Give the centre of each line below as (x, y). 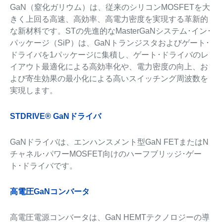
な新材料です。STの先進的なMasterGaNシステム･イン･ (110, 31)
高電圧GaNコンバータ (50, 192)
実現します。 (33, 90)
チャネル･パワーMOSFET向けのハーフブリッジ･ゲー (106, 154)
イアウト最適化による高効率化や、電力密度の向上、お (109, 67)
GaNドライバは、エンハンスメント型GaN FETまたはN (109, 142)
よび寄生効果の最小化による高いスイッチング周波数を (109, 79)
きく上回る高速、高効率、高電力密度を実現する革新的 (109, 19)
